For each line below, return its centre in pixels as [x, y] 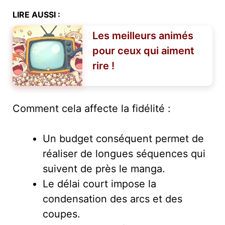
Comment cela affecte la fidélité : [92, 108]
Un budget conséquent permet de [123, 138]
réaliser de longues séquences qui [124, 153]
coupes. [62, 214]
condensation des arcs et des [113, 199]
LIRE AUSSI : [36, 14]
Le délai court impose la [99, 184]
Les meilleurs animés [143, 35]
